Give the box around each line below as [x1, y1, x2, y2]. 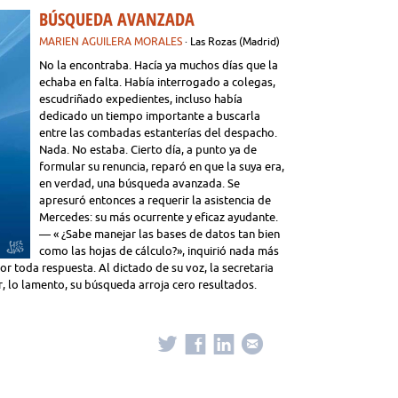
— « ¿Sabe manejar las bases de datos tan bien [39, 227, 280, 240]
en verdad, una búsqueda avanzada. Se [39, 177, 240, 189]
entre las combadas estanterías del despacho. [39, 126, 277, 139]
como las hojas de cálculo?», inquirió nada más [39, 244, 279, 257]
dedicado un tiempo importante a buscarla [39, 109, 260, 122]
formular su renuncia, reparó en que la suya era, [39, 160, 284, 172]
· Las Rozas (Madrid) [182, 36, 283, 47]
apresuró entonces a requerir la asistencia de [39, 194, 271, 206]
